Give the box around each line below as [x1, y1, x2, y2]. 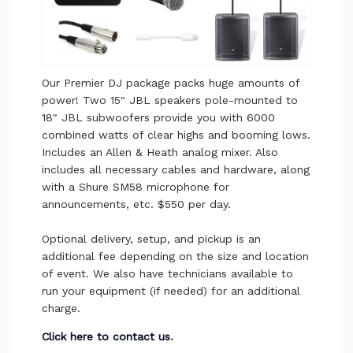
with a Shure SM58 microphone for [41, 180, 229, 193]
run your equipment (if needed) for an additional [41, 284, 300, 297]
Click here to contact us [41, 329, 170, 343]
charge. [41, 301, 80, 314]
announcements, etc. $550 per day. [41, 197, 235, 210]
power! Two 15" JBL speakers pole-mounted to [41, 93, 298, 106]
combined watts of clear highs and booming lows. [41, 128, 310, 141]
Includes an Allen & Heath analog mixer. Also [41, 145, 278, 158]
